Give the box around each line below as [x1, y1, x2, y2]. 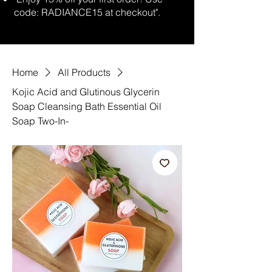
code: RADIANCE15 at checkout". [14, 6, 160, 18]
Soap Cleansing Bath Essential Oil [12, 100, 161, 112]
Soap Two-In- [12, 115, 69, 127]
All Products [58, 66, 110, 78]
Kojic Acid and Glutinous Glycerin [12, 86, 160, 98]
